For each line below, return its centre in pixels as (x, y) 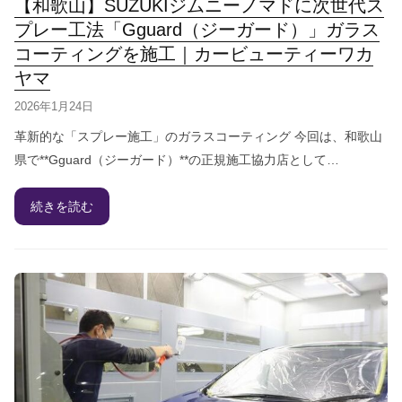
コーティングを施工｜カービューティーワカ (194, 53)
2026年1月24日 (54, 106)
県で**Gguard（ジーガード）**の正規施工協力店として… (177, 159)
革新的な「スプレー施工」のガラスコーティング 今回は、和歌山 (198, 136)
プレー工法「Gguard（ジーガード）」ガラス (197, 29)
